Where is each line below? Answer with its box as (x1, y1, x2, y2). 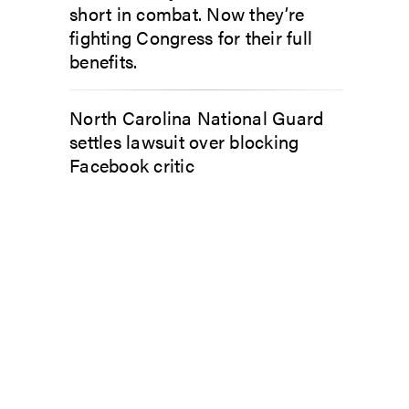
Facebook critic (69, 152, 194, 178)
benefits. (69, 47, 138, 74)
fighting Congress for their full (69, 24, 312, 50)
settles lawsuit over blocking (69, 128, 299, 154)
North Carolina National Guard (69, 104, 324, 131)
